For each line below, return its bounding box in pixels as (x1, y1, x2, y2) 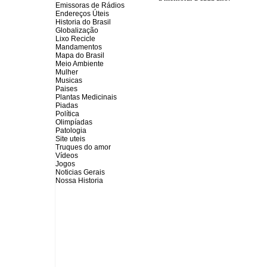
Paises (55, 85, 77, 93)
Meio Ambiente (55, 60, 104, 68)
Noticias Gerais (55, 168, 105, 176)
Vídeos (55, 151, 78, 160)
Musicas (55, 76, 82, 85)
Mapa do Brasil (55, 51, 104, 60)
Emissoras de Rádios (55, 1, 125, 10)
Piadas (55, 101, 78, 110)
